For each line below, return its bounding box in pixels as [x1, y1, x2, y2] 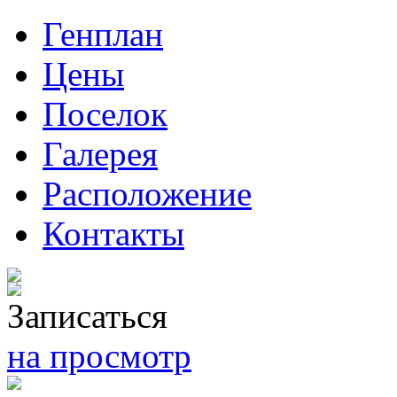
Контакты [43, 214, 184, 253]
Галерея [43, 135, 158, 173]
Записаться [7, 297, 167, 335]
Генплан [43, 15, 163, 53]
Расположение [43, 175, 252, 213]
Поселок [43, 95, 167, 133]
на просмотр [7, 337, 191, 375]
